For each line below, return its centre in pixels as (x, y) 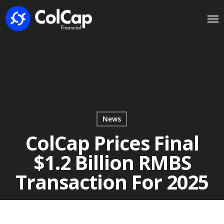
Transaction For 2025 (112, 182)
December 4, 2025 (112, 204)
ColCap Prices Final (112, 143)
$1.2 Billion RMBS (112, 162)
